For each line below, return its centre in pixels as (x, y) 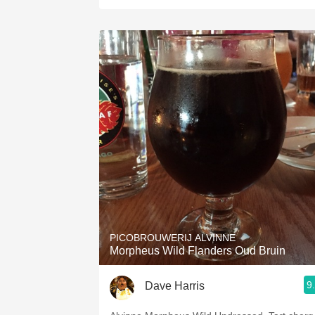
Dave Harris (175, 285)
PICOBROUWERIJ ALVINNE (173, 238)
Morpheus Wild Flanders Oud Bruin (198, 251)
